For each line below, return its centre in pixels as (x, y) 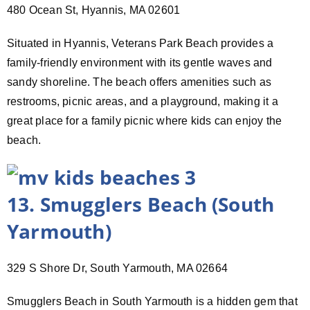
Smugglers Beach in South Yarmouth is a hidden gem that (152, 301)
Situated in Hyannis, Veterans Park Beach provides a (140, 43)
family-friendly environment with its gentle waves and (140, 62)
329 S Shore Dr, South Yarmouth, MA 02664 (117, 268)
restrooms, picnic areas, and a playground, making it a (143, 101)
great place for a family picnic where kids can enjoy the (145, 120)
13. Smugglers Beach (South (141, 204)
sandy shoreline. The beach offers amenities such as (139, 82)
